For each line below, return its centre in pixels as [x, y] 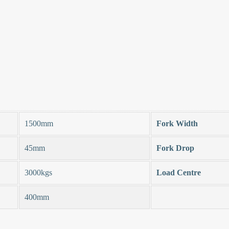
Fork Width [177, 123]
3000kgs [38, 172]
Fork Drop [175, 148]
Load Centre [179, 172]
